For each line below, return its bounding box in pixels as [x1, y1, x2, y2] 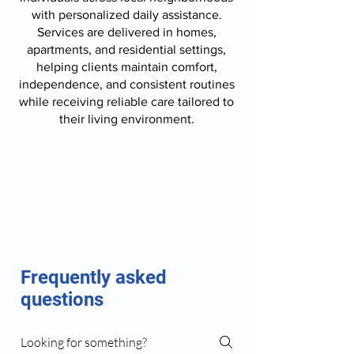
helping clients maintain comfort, [36, 60, 217, 73]
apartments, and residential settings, [27, 43, 226, 56]
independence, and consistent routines [18, 77, 235, 91]
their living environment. [58, 112, 194, 126]
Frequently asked [21, 266, 167, 288]
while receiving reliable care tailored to [19, 95, 234, 108]
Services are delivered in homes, [36, 25, 217, 39]
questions [21, 288, 104, 311]
